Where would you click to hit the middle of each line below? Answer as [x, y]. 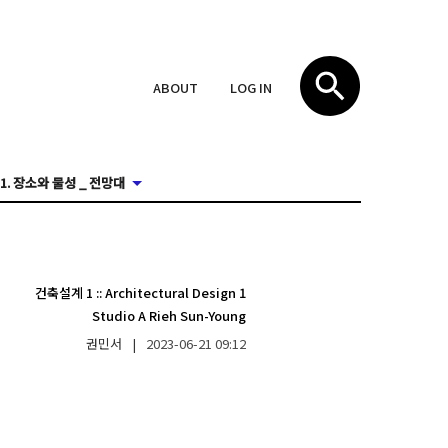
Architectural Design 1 [175, 292]
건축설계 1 [63, 292]
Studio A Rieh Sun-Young [168, 315]
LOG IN [251, 87]
